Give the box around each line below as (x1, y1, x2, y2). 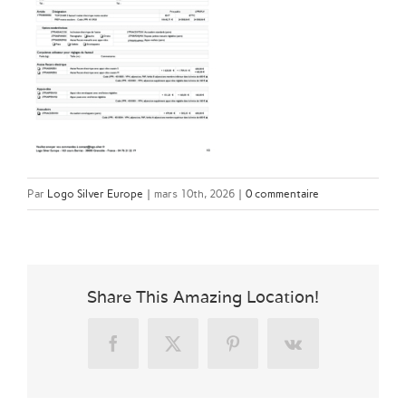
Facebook (111, 342, 175, 359)
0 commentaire (246, 187, 319, 200)
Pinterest (231, 342, 288, 359)
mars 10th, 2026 (154, 187, 235, 200)
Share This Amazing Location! (87, 286, 319, 308)
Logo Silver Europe (47, 187, 143, 200)
